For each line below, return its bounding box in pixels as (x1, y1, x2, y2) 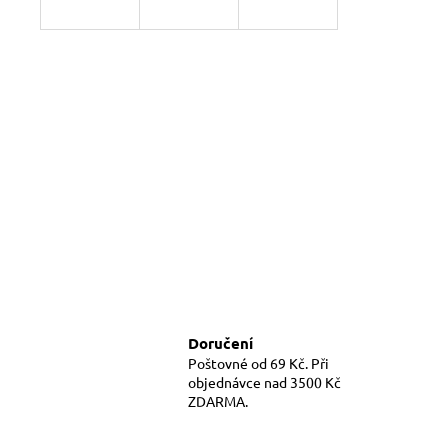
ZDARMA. (188, 391, 248, 410)
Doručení (188, 332, 253, 353)
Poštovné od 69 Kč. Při (188, 353, 329, 372)
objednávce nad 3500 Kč (188, 372, 341, 391)
